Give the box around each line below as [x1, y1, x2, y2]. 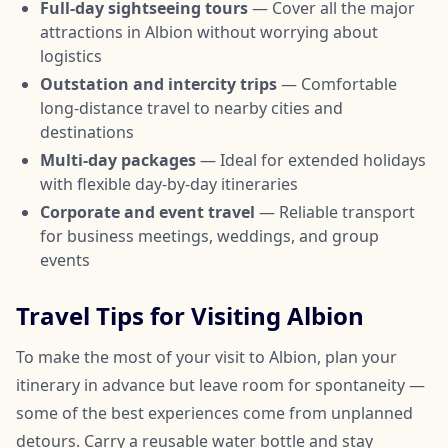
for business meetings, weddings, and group [40, 224, 379, 247]
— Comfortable [277, 72, 397, 95]
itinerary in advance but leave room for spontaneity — [16, 373, 425, 396]
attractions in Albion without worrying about [40, 20, 378, 43]
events [40, 248, 90, 271]
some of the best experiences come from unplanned [16, 401, 413, 424]
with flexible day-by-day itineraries [40, 172, 298, 195]
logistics [40, 44, 102, 67]
